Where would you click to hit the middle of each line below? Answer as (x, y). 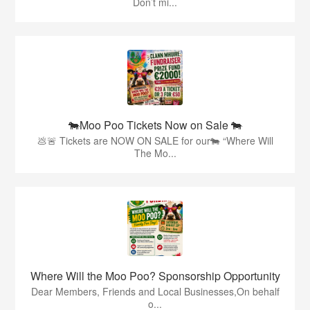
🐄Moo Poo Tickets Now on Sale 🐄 (155, 125)
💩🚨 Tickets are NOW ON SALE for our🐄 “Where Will (155, 141)
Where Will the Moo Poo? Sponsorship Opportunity (155, 276)
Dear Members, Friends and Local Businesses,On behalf (155, 292)
